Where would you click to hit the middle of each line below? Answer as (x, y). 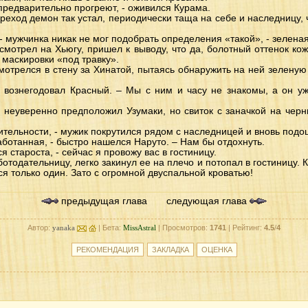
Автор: (40, 228)
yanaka (64, 228)
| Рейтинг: (245, 228)
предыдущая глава (103, 201)
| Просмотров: (183, 228)
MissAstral (140, 228)
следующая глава (208, 201)
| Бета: (110, 228)
